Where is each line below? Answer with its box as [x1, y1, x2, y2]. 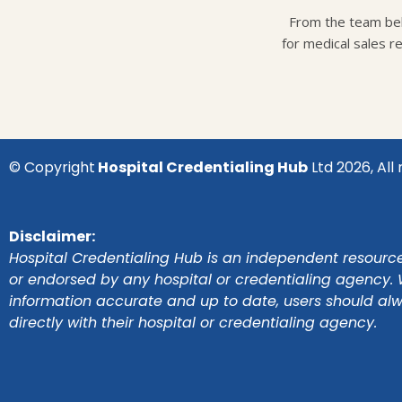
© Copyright [9, 157, 95, 179]
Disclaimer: [9, 226, 95, 248]
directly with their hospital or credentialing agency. [9, 312, 377, 334]
